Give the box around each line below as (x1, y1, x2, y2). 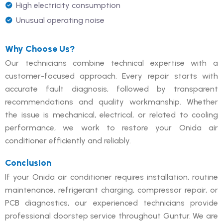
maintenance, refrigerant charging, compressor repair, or (5, 185, 218, 195)
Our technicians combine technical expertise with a (5, 58, 218, 68)
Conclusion (5, 157, 51, 168)
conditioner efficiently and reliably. (5, 135, 131, 145)
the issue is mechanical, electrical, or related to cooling (5, 110, 218, 119)
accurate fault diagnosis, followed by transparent (5, 84, 218, 94)
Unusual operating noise (16, 15, 105, 25)
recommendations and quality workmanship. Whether (5, 97, 218, 107)
